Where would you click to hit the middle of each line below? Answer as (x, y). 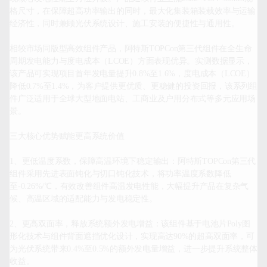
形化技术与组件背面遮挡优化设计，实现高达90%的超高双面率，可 (132, 237)
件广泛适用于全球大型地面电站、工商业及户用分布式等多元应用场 (133, 99)
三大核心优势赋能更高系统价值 (67, 136)
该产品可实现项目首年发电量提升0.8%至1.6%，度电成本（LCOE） (132, 74)
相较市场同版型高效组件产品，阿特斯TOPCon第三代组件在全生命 (131, 49)
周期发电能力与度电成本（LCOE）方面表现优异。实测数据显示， (131, 61)
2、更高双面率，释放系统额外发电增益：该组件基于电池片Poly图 (130, 224)
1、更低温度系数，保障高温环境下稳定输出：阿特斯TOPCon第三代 (133, 162)
